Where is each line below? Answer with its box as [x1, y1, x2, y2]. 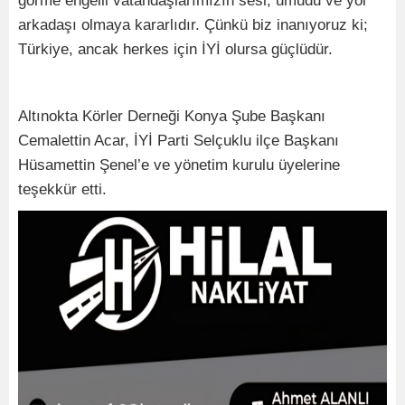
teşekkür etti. [18, 181, 107, 199]
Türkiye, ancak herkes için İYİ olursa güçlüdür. [18, 41, 333, 59]
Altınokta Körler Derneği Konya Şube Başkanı [18, 108, 325, 126]
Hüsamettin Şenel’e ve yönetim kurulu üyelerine [18, 156, 340, 174]
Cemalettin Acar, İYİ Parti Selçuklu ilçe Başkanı [18, 132, 339, 150]
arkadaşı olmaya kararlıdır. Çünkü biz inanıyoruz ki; [18, 16, 368, 34]
